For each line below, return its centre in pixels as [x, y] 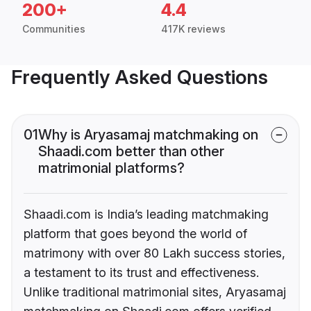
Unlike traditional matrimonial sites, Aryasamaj [155, 292]
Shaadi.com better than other [131, 152]
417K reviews [193, 29]
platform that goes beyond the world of [135, 234]
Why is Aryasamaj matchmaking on [148, 135]
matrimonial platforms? [111, 168]
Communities [54, 29]
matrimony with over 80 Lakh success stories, [154, 253]
